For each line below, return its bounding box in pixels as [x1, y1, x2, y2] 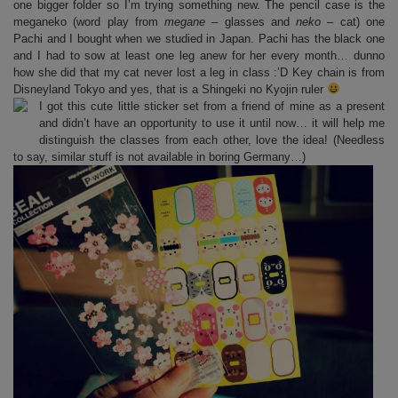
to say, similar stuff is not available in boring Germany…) [13, 149, 306, 163]
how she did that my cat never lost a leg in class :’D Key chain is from [13, 65, 385, 79]
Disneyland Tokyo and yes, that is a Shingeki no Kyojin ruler [13, 82, 327, 96]
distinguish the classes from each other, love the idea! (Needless [39, 132, 385, 147]
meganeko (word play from [13, 14, 165, 28]
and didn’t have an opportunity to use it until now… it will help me [39, 115, 385, 130]
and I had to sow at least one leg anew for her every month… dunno [13, 48, 385, 62]
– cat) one [321, 14, 386, 28]
